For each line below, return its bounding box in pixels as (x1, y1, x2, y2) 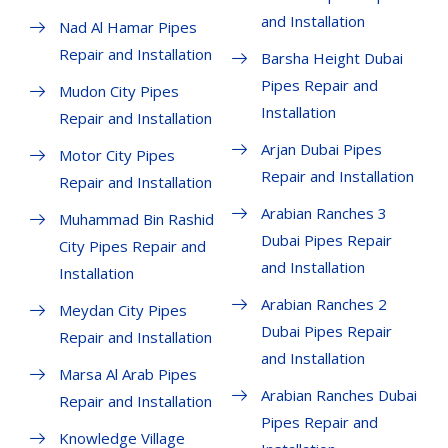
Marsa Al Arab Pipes (59, 364, 197, 385)
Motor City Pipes (59, 145, 175, 166)
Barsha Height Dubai (260, 48, 403, 69)
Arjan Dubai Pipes (260, 139, 382, 160)
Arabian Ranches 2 (260, 294, 387, 315)
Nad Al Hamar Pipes (59, 17, 197, 38)
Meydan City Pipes (59, 300, 187, 321)
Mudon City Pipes (59, 81, 179, 102)
